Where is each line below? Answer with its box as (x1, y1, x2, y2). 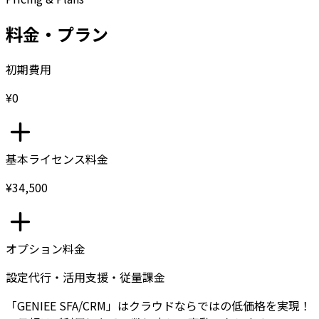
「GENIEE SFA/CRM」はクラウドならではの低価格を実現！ (6, 297, 311, 315)
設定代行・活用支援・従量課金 (6, 268, 165, 286)
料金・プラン (6, 21, 108, 47)
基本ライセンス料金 (6, 150, 108, 168)
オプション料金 (6, 240, 85, 258)
